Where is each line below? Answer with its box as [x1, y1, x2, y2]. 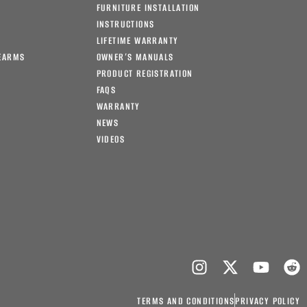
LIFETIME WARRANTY [96, 34, 179, 47]
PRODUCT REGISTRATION [96, 66, 193, 80]
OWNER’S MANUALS [96, 50, 174, 64]
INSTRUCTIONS [96, 17, 155, 31]
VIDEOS [96, 132, 125, 146]
